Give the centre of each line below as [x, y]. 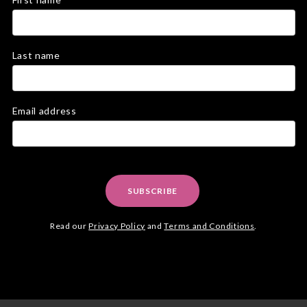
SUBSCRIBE [152, 191]
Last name [36, 55]
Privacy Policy [117, 226]
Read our [69, 226]
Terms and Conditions [209, 226]
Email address [44, 111]
